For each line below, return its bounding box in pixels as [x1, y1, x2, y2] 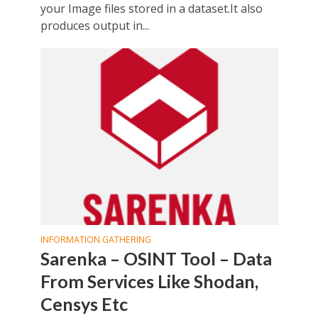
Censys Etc [40, 292, 128, 314]
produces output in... [40, 18, 149, 34]
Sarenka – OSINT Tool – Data [40, 247, 272, 269]
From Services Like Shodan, [40, 270, 258, 292]
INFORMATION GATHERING [40, 233, 151, 246]
